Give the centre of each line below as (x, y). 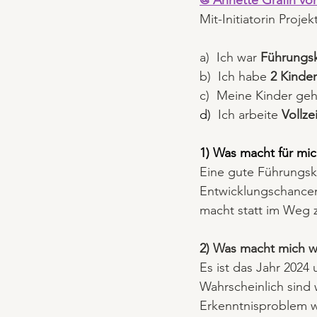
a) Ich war (230, 57)
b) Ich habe (235, 76)
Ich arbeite (250, 115)
